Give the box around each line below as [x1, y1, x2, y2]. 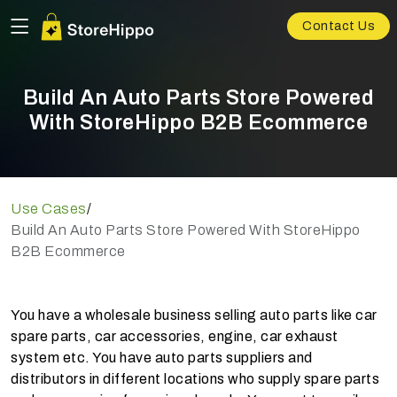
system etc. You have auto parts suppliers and [11, 350, 313, 365]
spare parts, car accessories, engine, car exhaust [11, 329, 339, 344]
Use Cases [11, 201, 87, 216]
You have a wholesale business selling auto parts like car [11, 307, 378, 323]
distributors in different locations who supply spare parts [11, 371, 379, 386]
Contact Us [302, 19, 375, 34]
